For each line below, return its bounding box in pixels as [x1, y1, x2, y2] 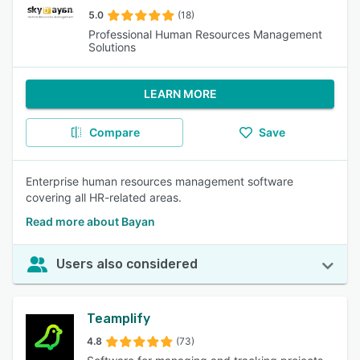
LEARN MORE [143, 87, 217, 100]
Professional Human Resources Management [88, 27, 323, 41]
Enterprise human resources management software [26, 174, 293, 188]
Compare [88, 125, 140, 139]
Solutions [88, 40, 137, 54]
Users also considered [56, 256, 198, 272]
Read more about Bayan [26, 215, 155, 228]
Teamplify [87, 311, 151, 326]
